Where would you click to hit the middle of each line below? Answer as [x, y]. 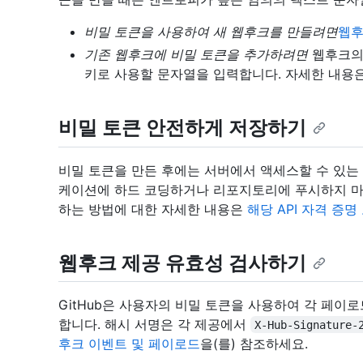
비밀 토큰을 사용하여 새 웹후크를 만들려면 [211, 32]
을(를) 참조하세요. [254, 343]
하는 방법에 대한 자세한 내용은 [153, 209]
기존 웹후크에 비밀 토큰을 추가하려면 [196, 55]
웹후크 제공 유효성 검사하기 [182, 263]
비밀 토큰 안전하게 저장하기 [182, 128]
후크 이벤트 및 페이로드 [129, 343]
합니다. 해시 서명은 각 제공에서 [154, 324]
